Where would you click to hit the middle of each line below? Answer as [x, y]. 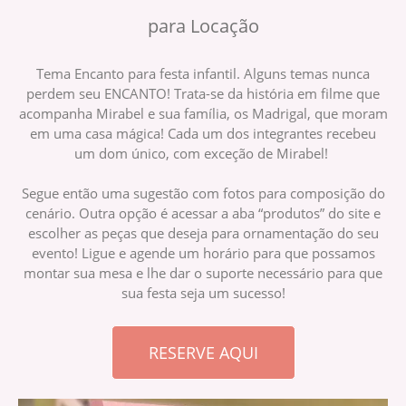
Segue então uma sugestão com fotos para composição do [203, 193]
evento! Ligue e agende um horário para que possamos [203, 253]
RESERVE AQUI [203, 352]
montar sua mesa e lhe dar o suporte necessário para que [203, 273]
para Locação [203, 26]
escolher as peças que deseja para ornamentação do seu [203, 233]
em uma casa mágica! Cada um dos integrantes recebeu [203, 134]
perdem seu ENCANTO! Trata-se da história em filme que [203, 94]
